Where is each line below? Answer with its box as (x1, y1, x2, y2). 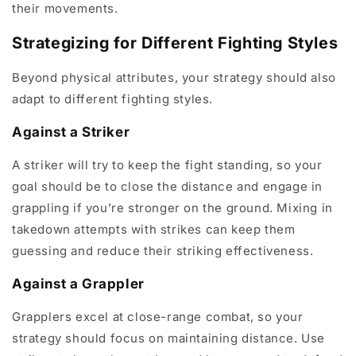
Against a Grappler (12, 275, 145, 292)
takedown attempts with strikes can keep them (12, 221, 296, 237)
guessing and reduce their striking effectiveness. (12, 242, 314, 258)
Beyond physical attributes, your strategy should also (12, 69, 336, 85)
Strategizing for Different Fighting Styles (12, 33, 339, 53)
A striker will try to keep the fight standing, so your (12, 157, 323, 172)
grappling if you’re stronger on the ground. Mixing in (12, 199, 333, 215)
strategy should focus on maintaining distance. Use (12, 330, 326, 346)
